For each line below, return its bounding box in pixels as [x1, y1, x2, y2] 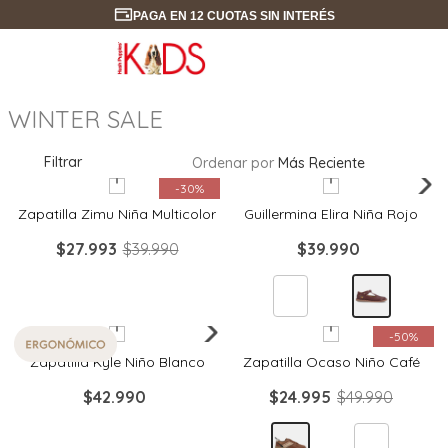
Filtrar [43, 153, 82, 172]
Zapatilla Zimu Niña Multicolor [18, 204, 216, 223]
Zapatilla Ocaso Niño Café [242, 352, 420, 371]
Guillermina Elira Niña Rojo [244, 204, 418, 223]
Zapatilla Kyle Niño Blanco [29, 352, 205, 371]
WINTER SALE [8, 104, 163, 135]
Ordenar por [192, 154, 275, 173]
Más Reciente [278, 154, 366, 173]
